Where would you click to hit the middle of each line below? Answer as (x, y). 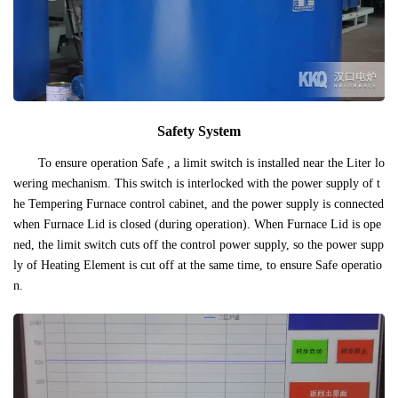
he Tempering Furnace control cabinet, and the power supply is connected (199, 204)
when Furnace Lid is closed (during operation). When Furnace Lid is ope (197, 225)
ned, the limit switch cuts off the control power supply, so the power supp (199, 245)
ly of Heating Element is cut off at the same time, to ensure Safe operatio (198, 266)
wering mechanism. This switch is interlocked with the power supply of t (197, 184)
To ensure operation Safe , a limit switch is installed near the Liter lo (211, 163)
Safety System (199, 131)
